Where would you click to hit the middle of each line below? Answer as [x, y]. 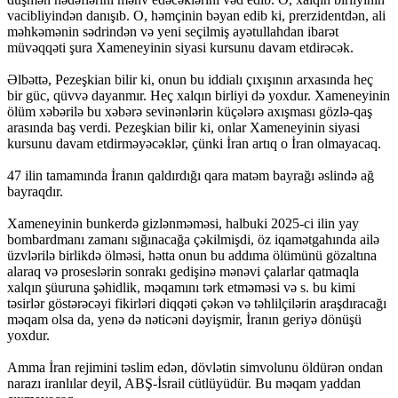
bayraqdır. [35, 191]
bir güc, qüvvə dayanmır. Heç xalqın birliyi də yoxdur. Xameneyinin [199, 95]
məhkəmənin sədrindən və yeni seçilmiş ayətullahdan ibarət [173, 31]
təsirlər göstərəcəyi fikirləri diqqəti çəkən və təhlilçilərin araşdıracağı [197, 303]
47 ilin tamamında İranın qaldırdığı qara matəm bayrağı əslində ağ [191, 175]
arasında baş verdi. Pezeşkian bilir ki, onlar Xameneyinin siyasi [183, 127]
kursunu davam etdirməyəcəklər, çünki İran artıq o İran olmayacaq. [194, 143]
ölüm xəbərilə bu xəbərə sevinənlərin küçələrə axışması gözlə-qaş [190, 111]
